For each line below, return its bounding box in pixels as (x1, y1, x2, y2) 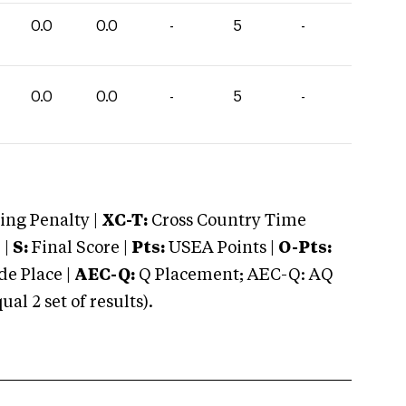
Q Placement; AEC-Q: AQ (135, 267, 333, 284)
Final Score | (28, 240, 128, 256)
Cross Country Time (151, 213, 306, 229)
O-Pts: (278, 240, 332, 256)
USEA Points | (165, 240, 278, 256)
